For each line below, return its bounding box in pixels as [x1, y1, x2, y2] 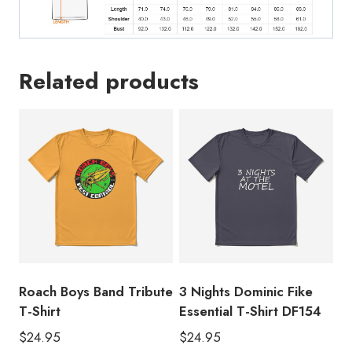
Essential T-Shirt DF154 [179, 302, 321, 321]
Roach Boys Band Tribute [19, 282, 173, 302]
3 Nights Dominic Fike [179, 282, 313, 302]
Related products [19, 65, 199, 98]
